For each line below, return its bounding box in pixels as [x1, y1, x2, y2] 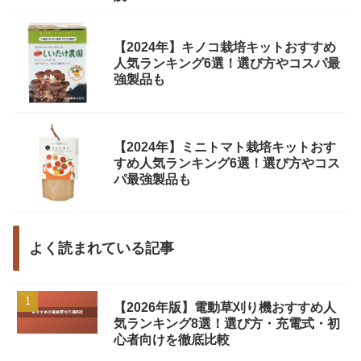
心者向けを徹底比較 [114, 333, 230, 347]
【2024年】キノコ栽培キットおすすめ [114, 40, 336, 55]
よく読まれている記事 [29, 240, 174, 257]
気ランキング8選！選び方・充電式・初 [114, 317, 340, 331]
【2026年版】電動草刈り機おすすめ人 [114, 301, 336, 315]
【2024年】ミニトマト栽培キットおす [114, 140, 336, 155]
